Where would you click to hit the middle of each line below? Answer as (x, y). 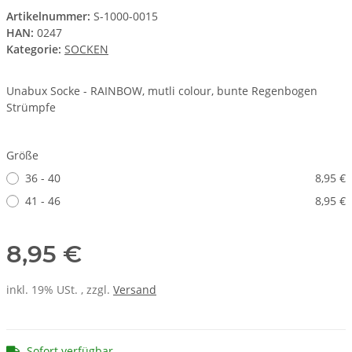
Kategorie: (35, 49)
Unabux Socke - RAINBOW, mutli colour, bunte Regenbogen (162, 91)
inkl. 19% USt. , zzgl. (60, 290)
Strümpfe (31, 108)
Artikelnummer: (50, 16)
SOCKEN (86, 49)
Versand (135, 290)
